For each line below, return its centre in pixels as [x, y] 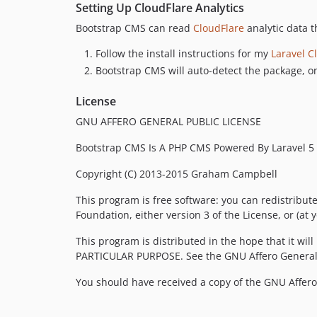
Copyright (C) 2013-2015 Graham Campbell [177, 173]
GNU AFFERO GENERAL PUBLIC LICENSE [168, 121]
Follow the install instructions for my [183, 53]
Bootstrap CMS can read [134, 28]
